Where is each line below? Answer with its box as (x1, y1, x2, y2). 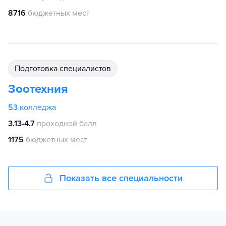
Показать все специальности (60, 173, 183, 184)
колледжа (20, 102, 56, 112)
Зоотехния (8, 82, 68, 96)
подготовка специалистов (20, 64, 111, 74)
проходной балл (37, 119, 97, 129)
